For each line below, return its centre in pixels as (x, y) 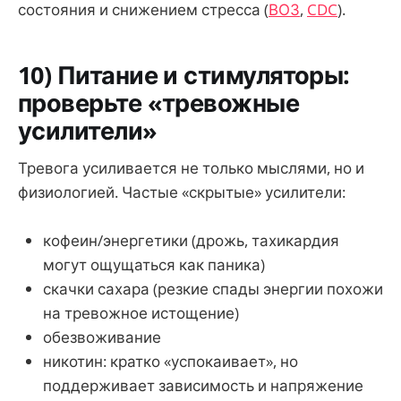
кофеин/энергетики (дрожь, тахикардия (191, 241)
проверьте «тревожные (159, 102)
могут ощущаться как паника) (154, 265)
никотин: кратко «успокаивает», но (171, 362)
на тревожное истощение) (141, 313)
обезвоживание (102, 337)
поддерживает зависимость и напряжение (203, 386)
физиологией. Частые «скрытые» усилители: (182, 192)
